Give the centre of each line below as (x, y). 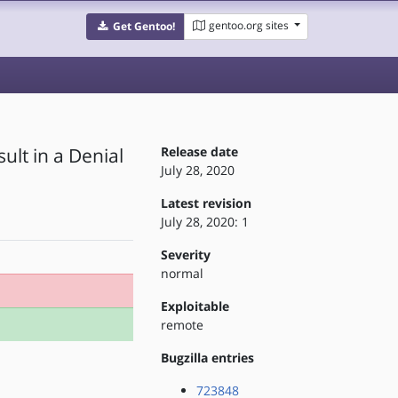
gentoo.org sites (248, 25)
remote (182, 325)
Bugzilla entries (207, 358)
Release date (199, 151)
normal (182, 273)
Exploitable (195, 306)
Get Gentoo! (143, 26)
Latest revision (206, 203)
